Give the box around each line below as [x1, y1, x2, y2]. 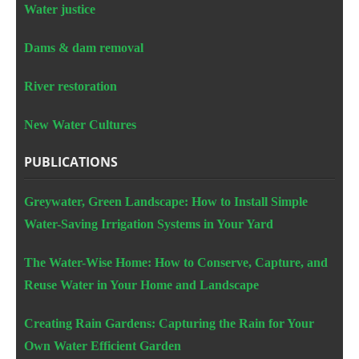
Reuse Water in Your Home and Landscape [24, 277, 259, 292]
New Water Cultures [24, 117, 136, 131]
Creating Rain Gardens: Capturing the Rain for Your [24, 316, 314, 330]
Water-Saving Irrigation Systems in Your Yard [24, 216, 273, 231]
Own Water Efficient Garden [24, 338, 181, 353]
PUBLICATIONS [24, 152, 118, 171]
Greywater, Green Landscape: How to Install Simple [24, 194, 308, 208]
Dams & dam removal [24, 40, 143, 54]
